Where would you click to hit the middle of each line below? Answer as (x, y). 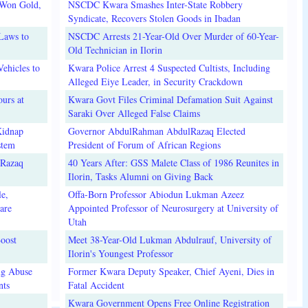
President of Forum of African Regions (144, 144)
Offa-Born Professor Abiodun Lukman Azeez (156, 194)
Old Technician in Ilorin (115, 49)
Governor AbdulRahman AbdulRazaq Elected (156, 131)
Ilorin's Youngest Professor (120, 253)
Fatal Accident (96, 285)
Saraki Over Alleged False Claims (134, 113)
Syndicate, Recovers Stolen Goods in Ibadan (154, 18)
